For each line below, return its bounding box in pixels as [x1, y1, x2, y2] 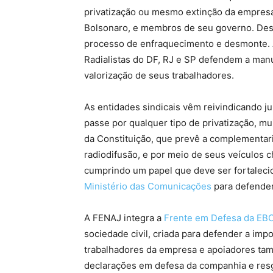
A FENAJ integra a [84, 212, 164, 224]
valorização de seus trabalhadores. [84, 69, 234, 81]
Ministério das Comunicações [84, 180, 211, 192]
